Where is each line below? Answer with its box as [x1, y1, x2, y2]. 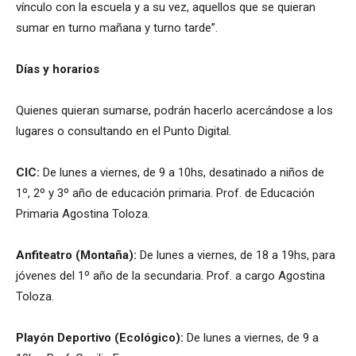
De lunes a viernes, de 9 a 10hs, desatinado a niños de [40, 164, 324, 180]
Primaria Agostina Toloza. [16, 206, 150, 221]
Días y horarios [16, 61, 99, 76]
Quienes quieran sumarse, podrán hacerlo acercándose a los [16, 103, 333, 118]
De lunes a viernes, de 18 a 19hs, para [137, 247, 335, 262]
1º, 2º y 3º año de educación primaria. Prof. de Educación [16, 185, 315, 200]
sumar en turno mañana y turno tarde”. [16, 20, 218, 35]
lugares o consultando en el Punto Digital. [16, 123, 231, 138]
